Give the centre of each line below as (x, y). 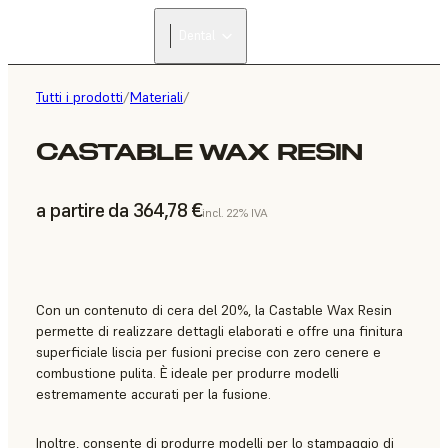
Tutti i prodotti (79, 97)
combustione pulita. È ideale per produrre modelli (187, 373)
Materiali (156, 97)
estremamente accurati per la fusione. (153, 394)
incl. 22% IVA (235, 213)
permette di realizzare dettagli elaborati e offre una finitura (219, 331)
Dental (197, 35)
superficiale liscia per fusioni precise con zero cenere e (208, 352)
